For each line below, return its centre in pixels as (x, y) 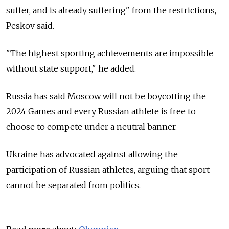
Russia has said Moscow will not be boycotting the (106, 96)
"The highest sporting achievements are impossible (110, 53)
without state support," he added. (71, 68)
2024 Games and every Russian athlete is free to (101, 111)
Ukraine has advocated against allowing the (92, 154)
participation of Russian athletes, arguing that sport (108, 169)
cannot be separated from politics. (73, 185)
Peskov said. (30, 25)
